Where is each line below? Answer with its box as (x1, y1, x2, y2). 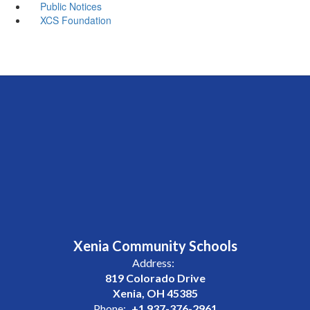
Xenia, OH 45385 (112, 286, 198, 300)
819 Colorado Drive (104, 271, 206, 284)
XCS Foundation (39, 12, 111, 27)
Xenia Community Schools (73, 237, 237, 254)
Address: (132, 255, 174, 269)
